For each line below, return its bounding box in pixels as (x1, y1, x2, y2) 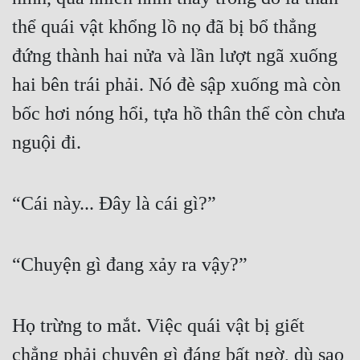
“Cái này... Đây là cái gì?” (12, 193, 216, 215)
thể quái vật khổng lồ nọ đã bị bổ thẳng (12, 16, 317, 38)
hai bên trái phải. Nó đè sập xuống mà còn (12, 74, 341, 96)
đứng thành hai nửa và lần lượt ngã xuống (12, 45, 337, 67)
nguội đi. (12, 132, 81, 153)
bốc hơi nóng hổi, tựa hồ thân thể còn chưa (12, 103, 346, 125)
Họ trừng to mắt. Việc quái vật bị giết (12, 315, 305, 337)
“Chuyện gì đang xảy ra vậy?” (12, 254, 247, 276)
